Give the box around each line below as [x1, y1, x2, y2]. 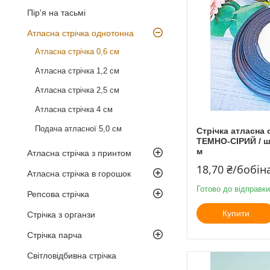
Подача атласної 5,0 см [35, 124, 122, 133]
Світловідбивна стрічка [27, 250, 116, 260]
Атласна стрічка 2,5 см [35, 85, 119, 95]
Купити [222, 208, 250, 218]
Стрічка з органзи [27, 209, 95, 219]
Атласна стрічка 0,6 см [35, 46, 119, 56]
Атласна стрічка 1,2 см [35, 66, 119, 75]
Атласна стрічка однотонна [27, 28, 134, 38]
